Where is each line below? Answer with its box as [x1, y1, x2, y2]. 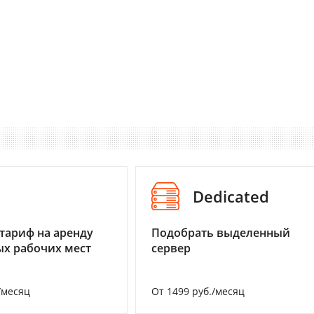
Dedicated [193, 186, 269, 207]
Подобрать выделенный [151, 225, 290, 241]
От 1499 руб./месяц [151, 285, 245, 299]
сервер [151, 240, 191, 257]
